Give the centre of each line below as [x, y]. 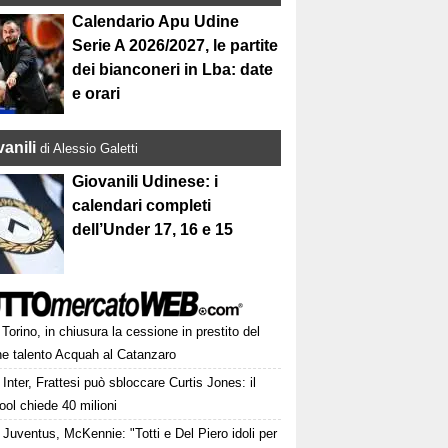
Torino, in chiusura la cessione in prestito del [131, 332]
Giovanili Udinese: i [145, 182]
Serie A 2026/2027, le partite [175, 46]
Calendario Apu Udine [156, 22]
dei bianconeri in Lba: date [173, 70]
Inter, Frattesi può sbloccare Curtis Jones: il [130, 383]
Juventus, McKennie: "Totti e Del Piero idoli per [140, 434]
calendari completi [142, 206]
